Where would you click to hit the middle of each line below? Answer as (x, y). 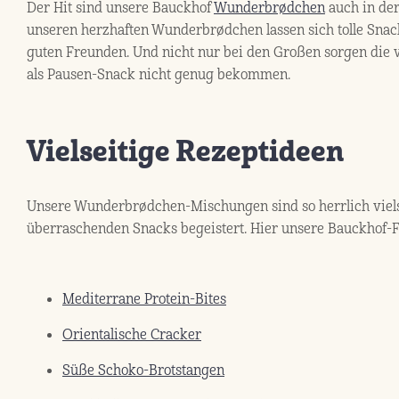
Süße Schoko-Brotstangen (143, 370)
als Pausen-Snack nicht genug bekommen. (160, 75)
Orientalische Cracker (132, 335)
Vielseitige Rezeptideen (185, 151)
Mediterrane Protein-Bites (144, 299)
